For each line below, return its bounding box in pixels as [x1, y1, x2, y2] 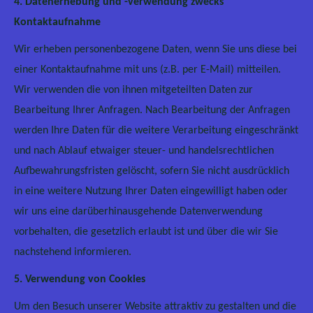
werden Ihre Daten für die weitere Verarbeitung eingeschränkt [14, 125, 298, 136]
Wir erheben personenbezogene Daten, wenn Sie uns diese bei [14, 44, 297, 55]
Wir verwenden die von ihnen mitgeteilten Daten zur [14, 85, 253, 96]
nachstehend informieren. [14, 247, 131, 258]
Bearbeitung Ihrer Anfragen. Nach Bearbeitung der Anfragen [14, 105, 290, 116]
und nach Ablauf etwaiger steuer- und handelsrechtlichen [14, 145, 274, 156]
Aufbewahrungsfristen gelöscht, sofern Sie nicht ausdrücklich [14, 166, 289, 177]
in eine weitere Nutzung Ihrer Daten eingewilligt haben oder [14, 186, 288, 197]
